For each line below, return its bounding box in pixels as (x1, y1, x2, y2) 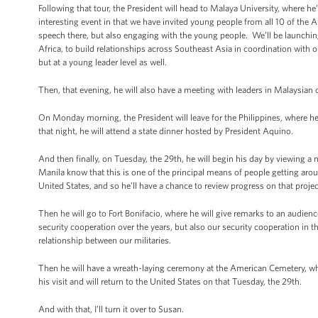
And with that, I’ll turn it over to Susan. (38, 304, 184, 314)
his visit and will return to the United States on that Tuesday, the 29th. (38, 276, 304, 287)
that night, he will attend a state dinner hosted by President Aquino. (38, 126, 293, 136)
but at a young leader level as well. (38, 57, 169, 67)
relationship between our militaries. (38, 235, 171, 246)
